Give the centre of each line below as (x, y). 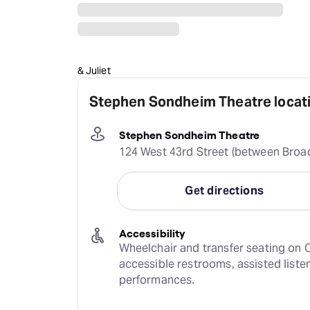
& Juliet (94, 71)
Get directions (225, 191)
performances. (157, 280)
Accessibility (152, 232)
